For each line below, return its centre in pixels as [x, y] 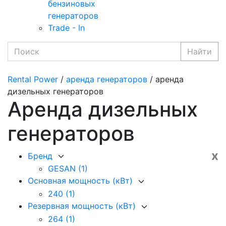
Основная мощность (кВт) [81, 181]
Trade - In [66, 27]
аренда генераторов [107, 79]
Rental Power [33, 79]
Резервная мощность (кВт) [83, 206]
